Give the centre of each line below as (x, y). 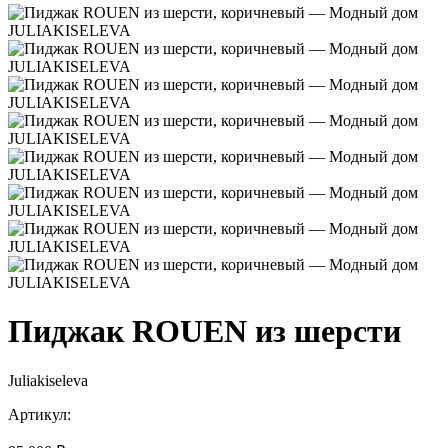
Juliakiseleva (48, 380)
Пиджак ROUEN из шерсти (204, 331)
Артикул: (39, 414)
